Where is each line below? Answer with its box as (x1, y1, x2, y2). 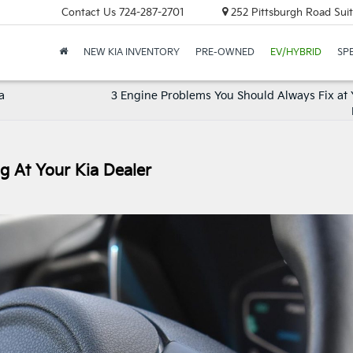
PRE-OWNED (195, 46, 255, 59)
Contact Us (61, 6, 116, 19)
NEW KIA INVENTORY (83, 46, 180, 59)
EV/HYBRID (269, 46, 321, 59)
